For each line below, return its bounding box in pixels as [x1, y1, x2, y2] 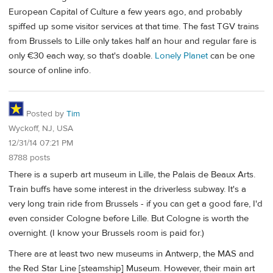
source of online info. [9, 64, 91, 76]
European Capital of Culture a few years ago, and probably [9, 5, 242, 18]
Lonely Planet [155, 49, 208, 62]
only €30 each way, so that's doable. [9, 49, 155, 62]
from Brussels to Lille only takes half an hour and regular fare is [9, 35, 257, 47]
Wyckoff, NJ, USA [9, 122, 73, 134]
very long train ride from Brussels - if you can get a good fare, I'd [9, 198, 263, 210]
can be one [208, 49, 255, 62]
